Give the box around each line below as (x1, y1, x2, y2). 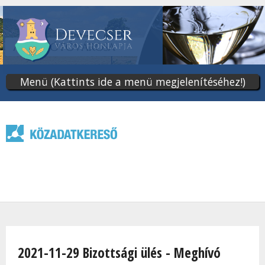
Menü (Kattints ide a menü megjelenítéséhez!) (20, 75, 245, 89)
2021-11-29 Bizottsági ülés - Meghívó (18, 243, 221, 263)
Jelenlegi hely (6, 225, 73, 243)
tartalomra (98, 35, 136, 46)
